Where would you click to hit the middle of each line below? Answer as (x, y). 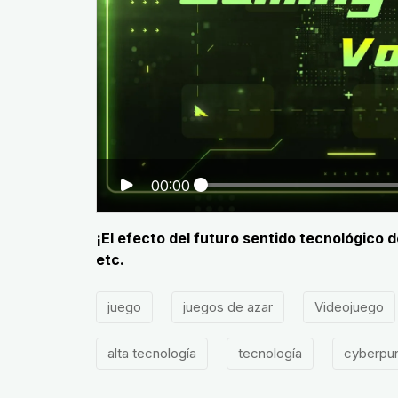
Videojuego (349, 307)
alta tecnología (151, 353)
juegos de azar (227, 307)
